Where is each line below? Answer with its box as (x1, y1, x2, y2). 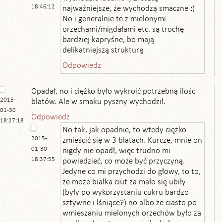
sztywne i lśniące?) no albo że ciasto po (62, 199, 197, 207)
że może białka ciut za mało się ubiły (62, 178, 186, 186)
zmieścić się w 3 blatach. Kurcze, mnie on (62, 136, 202, 145)
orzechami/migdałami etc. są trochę (62, 25, 184, 34)
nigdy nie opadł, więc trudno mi (62, 147, 170, 155)
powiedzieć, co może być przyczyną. (62, 157, 185, 166)
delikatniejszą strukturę (62, 46, 143, 55)
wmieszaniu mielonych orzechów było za (62, 209, 201, 218)
